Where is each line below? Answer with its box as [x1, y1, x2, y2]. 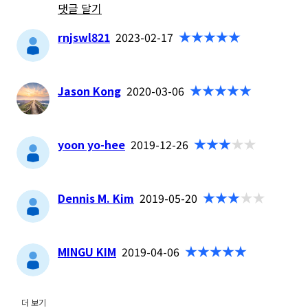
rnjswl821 [58, 28, 110, 45]
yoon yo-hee [58, 135, 125, 153]
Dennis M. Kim [58, 189, 134, 206]
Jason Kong [58, 82, 121, 99]
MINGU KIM [58, 243, 116, 260]
